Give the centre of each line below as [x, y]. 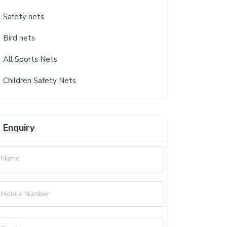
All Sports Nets [30, 59]
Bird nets [19, 38]
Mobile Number [25, 194]
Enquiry [19, 128]
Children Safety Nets [40, 81]
